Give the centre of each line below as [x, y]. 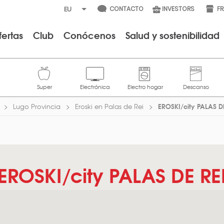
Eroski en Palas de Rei [109, 106]
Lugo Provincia [37, 106]
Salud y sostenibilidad [173, 35]
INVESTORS [178, 9]
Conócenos [90, 35]
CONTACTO [126, 9]
